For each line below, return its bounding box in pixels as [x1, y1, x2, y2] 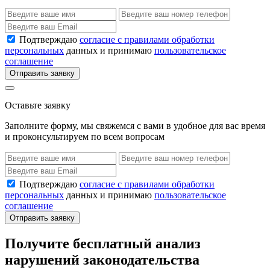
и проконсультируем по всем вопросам [5, 131, 165, 142]
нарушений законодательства [5, 252, 199, 268]
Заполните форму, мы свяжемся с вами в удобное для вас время [5, 121, 265, 131]
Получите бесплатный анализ [5, 236, 201, 252]
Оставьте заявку [5, 100, 71, 111]
